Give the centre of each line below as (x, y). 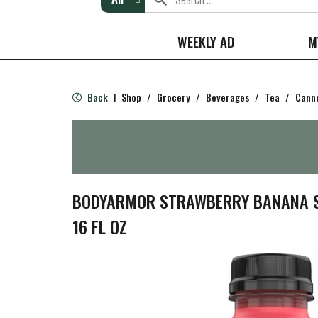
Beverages (227, 97)
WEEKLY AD (206, 41)
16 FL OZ (100, 226)
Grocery (174, 97)
